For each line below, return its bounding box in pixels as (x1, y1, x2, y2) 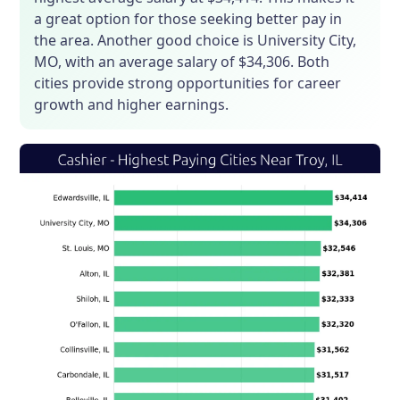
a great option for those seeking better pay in (34, 9, 343, 29)
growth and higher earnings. (34, 95, 229, 115)
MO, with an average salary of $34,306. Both (34, 52, 330, 72)
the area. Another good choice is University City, (34, 30, 357, 51)
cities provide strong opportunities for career (34, 73, 342, 94)
